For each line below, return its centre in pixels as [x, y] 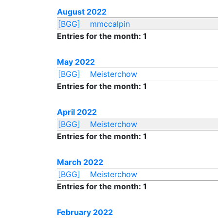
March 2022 [80, 162]
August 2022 [82, 12]
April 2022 [77, 112]
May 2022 [76, 62]
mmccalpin [110, 24]
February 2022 [85, 212]
